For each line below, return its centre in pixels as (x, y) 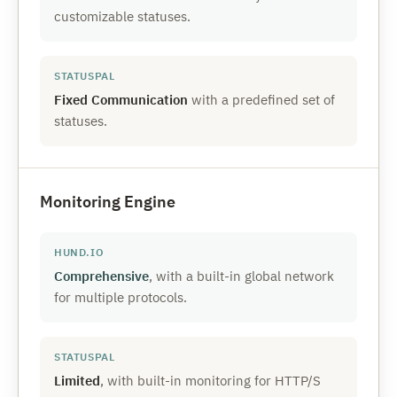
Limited (77, 381)
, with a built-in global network (241, 276)
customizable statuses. (122, 16)
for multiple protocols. (121, 297)
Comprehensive (101, 276)
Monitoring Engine (108, 202)
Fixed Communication (121, 100)
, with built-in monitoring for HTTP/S (210, 381)
